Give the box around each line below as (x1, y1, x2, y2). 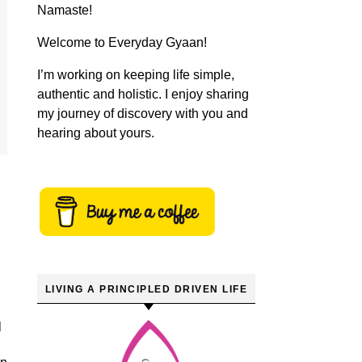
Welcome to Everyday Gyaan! (37, 36, 207, 49)
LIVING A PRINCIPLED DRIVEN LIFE (44, 284, 248, 295)
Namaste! (37, 3, 92, 17)
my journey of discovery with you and (37, 107, 248, 120)
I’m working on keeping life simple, (37, 68, 234, 82)
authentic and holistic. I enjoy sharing (37, 87, 249, 101)
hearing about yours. (37, 126, 154, 140)
